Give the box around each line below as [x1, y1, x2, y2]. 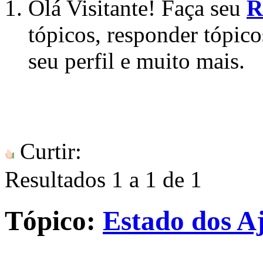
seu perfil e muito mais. [28, 48, 245, 73]
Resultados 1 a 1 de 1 [5, 166, 202, 192]
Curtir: [14, 138, 82, 164]
